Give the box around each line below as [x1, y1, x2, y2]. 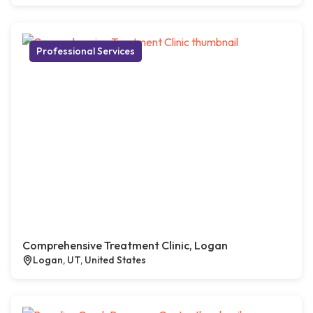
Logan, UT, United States [33, 254, 146, 266]
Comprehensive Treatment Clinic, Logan [22, 238, 228, 252]
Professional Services [36, 45, 135, 57]
